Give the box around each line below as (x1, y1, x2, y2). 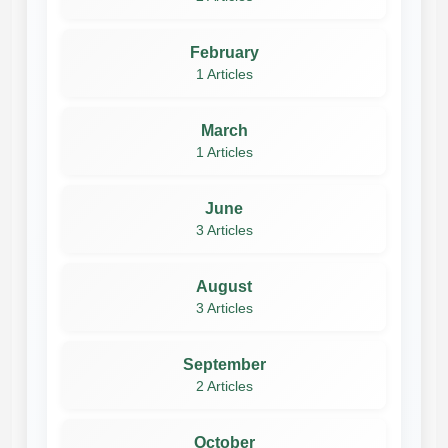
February (189, 43, 259, 61)
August (196, 277, 252, 295)
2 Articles (195, 378, 253, 394)
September (182, 355, 266, 373)
